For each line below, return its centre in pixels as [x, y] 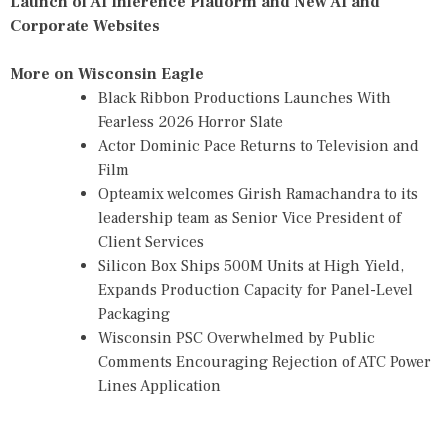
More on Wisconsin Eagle [107, 73]
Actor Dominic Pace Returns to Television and [258, 145]
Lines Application [159, 385]
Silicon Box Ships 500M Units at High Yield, [251, 265]
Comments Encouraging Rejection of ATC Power [264, 361]
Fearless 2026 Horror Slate [190, 121]
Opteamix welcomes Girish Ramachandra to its [258, 193]
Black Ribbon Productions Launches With [244, 97]
